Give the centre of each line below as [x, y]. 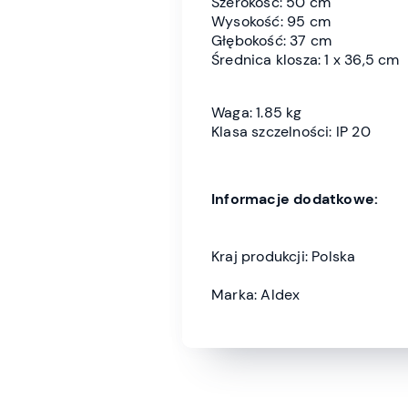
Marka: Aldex [256, 294]
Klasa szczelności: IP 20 [291, 131]
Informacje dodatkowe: [295, 199]
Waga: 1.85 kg [257, 112]
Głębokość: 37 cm [272, 40]
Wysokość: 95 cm [271, 21]
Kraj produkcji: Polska [284, 256]
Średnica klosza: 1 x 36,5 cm [306, 59]
